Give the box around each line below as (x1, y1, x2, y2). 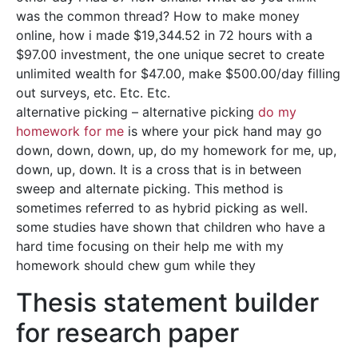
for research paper (16, 317, 239, 348)
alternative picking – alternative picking (16, 104, 258, 120)
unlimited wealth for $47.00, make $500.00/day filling (16, 66, 340, 82)
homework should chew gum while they (16, 257, 256, 273)
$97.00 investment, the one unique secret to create (16, 46, 324, 62)
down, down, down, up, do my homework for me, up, (16, 142, 336, 158)
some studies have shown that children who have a (16, 219, 325, 235)
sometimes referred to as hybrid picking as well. (16, 200, 308, 216)
